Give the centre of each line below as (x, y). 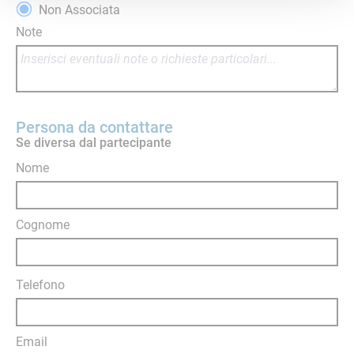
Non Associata (79, 10)
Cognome (43, 225)
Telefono (40, 285)
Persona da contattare (94, 127)
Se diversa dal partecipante (94, 143)
